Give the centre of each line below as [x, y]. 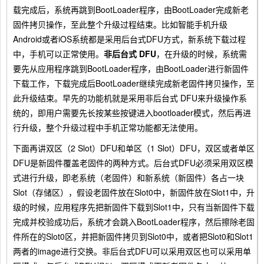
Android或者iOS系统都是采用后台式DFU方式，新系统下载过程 [129, 39]
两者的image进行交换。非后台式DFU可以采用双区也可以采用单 [132, 251]
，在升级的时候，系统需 [202, 54]
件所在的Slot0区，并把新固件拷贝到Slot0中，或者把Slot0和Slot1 [133, 236]
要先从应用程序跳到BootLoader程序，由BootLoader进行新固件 [131, 68]
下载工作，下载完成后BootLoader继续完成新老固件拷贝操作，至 [134, 83]
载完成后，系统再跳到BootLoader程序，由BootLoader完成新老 [131, 9]
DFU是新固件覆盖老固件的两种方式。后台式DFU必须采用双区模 [133, 163]
